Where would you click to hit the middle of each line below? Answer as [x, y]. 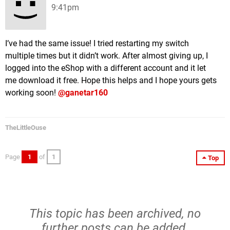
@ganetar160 [83, 93]
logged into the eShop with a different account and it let [106, 68]
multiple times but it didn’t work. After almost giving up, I [107, 56]
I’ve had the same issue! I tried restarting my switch [97, 43]
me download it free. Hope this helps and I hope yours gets [111, 80]
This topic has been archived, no [115, 214]
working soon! [32, 93]
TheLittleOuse [26, 128]
